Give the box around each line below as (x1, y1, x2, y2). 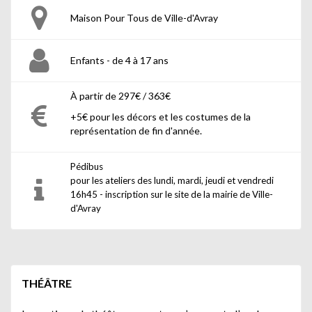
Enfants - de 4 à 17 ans (70, 54, 169, 66)
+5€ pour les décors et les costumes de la (70, 110, 251, 123)
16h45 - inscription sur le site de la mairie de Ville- (70, 188, 273, 200)
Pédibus (70, 160, 103, 172)
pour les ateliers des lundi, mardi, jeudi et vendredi (70, 174, 274, 186)
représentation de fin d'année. (70, 124, 202, 136)
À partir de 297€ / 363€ (70, 89, 171, 102)
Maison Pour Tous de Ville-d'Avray (70, 11, 218, 24)
